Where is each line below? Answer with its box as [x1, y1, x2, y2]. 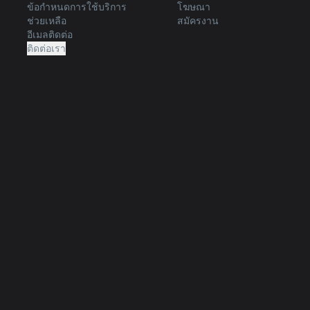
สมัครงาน [176, 15, 219, 26]
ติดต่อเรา [27, 42, 66, 54]
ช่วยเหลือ [27, 15, 67, 26]
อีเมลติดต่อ [27, 28, 73, 40]
